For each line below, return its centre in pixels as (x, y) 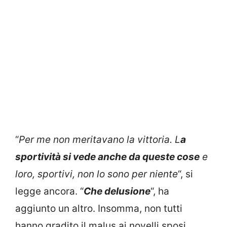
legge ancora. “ (49, 191)
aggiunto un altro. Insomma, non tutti (99, 208)
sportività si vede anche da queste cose (107, 157)
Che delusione (117, 191)
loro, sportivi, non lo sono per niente (97, 174)
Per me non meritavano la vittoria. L (100, 139)
